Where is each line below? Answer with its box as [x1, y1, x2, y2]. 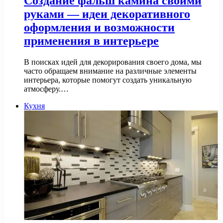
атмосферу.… [24, 85, 69, 94]
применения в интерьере [24, 34, 159, 48]
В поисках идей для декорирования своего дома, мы [24, 58, 202, 67]
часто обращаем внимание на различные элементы [24, 67, 197, 76]
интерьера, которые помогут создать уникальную [24, 76, 192, 85]
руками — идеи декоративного [24, 7, 190, 21]
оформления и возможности [24, 21, 175, 34]
